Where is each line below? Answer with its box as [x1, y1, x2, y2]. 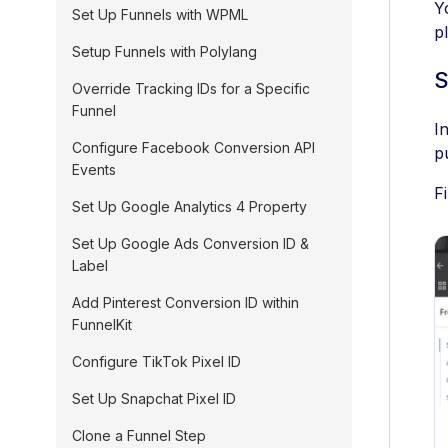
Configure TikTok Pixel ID [72, 353, 241, 370]
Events [72, 161, 116, 178]
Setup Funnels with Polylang [72, 43, 257, 60]
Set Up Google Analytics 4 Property [72, 198, 307, 215]
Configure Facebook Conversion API [72, 139, 315, 156]
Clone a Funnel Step [72, 427, 206, 444]
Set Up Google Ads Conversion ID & [72, 235, 309, 252]
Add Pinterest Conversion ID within [72, 294, 299, 311]
